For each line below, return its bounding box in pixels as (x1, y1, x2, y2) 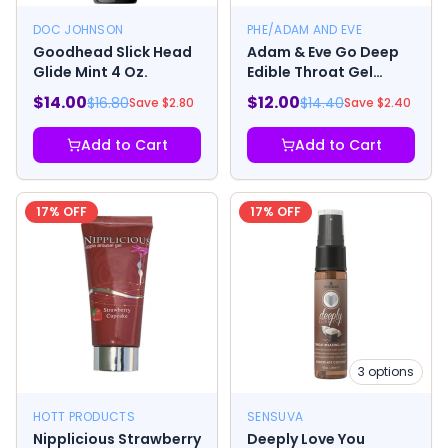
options (365, 363, 414, 381)
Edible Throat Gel (247, 62, 373, 83)
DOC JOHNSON (33, 21, 124, 39)
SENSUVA (247, 408, 304, 426)
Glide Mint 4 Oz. (33, 62, 148, 83)
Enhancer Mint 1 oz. (247, 82, 384, 103)
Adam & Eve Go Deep (247, 42, 399, 63)
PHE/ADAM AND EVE (247, 21, 362, 39)
